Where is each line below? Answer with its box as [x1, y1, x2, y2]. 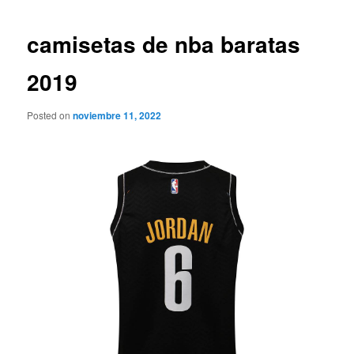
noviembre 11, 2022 [73, 107, 162, 122]
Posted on [27, 107, 73, 122]
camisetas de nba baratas [27, 28, 301, 61]
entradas [213, 9, 254, 25]
